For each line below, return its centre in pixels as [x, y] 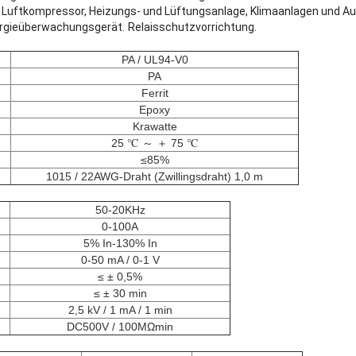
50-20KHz [120, 210]
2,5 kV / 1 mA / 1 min [120, 310]
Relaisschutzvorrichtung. [192, 27]
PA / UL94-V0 [155, 60]
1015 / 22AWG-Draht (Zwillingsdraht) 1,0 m [155, 177]
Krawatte [155, 127]
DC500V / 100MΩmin [120, 327]
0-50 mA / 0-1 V [120, 260]
